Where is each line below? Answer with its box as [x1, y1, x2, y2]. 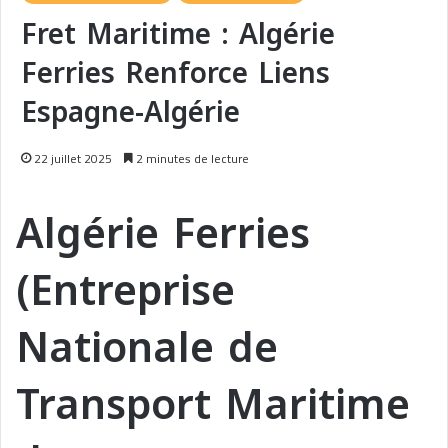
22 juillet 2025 [34, 147, 112, 171]
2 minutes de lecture [133, 147, 249, 171]
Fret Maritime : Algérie [21, 8, 335, 62]
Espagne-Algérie [21, 86, 240, 140]
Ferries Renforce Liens [21, 47, 330, 101]
